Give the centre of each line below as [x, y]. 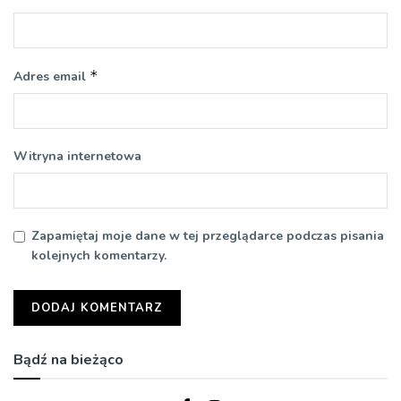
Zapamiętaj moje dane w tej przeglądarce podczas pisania [208, 236]
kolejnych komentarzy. [99, 256]
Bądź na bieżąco [68, 360]
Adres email [51, 77]
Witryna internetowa [77, 157]
